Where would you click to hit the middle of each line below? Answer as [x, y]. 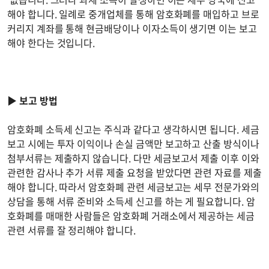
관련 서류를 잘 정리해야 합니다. [74, 230]
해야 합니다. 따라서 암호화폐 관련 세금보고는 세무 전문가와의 [133, 187]
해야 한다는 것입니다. [51, 43]
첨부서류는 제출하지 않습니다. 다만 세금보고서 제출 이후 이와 [133, 158]
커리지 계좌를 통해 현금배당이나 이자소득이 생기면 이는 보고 [132, 29]
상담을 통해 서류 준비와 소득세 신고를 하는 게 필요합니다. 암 [131, 201]
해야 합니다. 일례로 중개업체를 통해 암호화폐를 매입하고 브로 [133, 14]
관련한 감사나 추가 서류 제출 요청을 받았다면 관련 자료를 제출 [134, 173]
